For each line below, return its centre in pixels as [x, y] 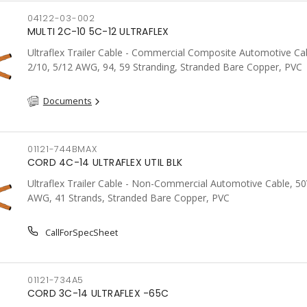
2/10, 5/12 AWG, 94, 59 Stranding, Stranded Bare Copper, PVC [164, 67]
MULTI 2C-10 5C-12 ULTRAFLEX [98, 32]
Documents [67, 101]
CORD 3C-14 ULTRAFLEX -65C [98, 293]
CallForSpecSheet [80, 232]
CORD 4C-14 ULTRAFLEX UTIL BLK [105, 162]
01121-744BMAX [62, 149]
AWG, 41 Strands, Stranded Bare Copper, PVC [128, 198]
